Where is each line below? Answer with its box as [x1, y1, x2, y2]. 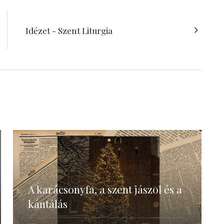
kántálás [27, 196, 67, 211]
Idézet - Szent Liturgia [25, 24, 112, 36]
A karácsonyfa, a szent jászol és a [27, 182, 182, 196]
